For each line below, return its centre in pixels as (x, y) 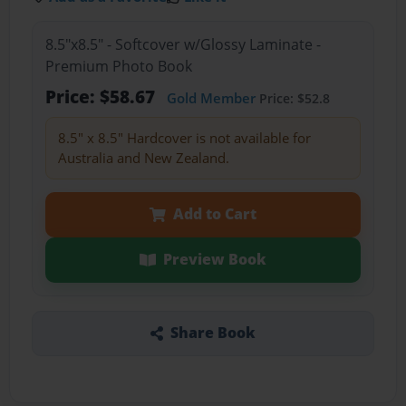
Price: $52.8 (292, 99)
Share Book (213, 333)
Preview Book (214, 260)
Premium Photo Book (118, 67)
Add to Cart (214, 214)
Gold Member (211, 98)
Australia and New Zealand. (143, 158)
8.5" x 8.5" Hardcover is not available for (184, 138)
